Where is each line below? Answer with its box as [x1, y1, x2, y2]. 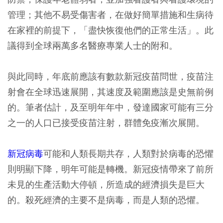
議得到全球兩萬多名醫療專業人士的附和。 [7, 40, 178, 52]
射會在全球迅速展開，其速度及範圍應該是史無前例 [7, 86, 214, 98]
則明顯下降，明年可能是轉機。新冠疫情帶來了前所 [7, 163, 214, 175]
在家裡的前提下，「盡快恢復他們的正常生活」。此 [7, 24, 214, 36]
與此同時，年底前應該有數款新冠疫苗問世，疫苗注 [7, 71, 214, 83]
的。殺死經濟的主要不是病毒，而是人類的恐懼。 [7, 194, 205, 206]
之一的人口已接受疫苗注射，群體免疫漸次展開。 [7, 117, 205, 129]
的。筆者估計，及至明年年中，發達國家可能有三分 [7, 102, 214, 113]
